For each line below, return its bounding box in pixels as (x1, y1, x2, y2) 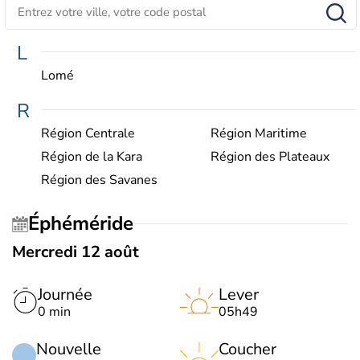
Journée (38, 283, 92, 305)
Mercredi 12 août (12, 240, 139, 263)
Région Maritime (210, 124, 307, 142)
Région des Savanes (41, 170, 157, 189)
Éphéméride (39, 211, 133, 237)
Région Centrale (41, 124, 135, 142)
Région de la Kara (41, 147, 142, 166)
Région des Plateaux (210, 147, 329, 166)
